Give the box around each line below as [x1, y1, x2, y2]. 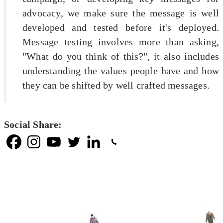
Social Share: [4, 118, 62, 130]
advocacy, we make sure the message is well [22, 7, 219, 18]
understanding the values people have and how [22, 65, 219, 76]
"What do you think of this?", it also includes [22, 50, 219, 62]
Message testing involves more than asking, [22, 36, 219, 47]
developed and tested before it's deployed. [22, 21, 219, 33]
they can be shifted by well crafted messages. [22, 79, 210, 91]
